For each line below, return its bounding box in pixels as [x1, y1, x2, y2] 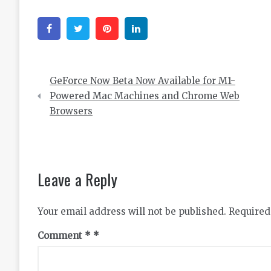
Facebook [63, 22, 109, 34]
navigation [37, 84, 99, 108]
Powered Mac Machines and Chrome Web [50, 90, 240, 102]
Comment [38, 230, 85, 241]
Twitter [92, 22, 129, 34]
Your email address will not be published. [38, 206, 226, 217]
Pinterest [121, 22, 166, 34]
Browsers [50, 105, 93, 117]
